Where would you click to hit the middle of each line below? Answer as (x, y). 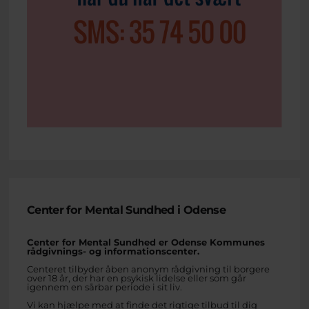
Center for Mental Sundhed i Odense (126, 210)
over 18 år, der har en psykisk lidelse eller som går (137, 278)
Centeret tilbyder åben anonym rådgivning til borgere (148, 269)
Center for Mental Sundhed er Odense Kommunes (146, 242)
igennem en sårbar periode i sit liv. (104, 287)
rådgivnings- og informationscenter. (113, 251)
